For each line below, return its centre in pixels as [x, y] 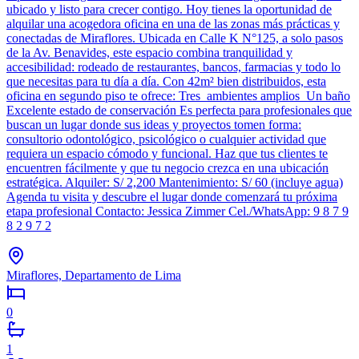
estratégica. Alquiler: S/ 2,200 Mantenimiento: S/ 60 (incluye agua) [175, 182]
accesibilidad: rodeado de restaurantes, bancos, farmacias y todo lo [173, 67]
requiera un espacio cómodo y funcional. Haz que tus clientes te [167, 153]
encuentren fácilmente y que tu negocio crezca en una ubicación [167, 167]
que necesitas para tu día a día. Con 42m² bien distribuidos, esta [166, 81]
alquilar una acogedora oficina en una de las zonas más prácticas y [173, 23]
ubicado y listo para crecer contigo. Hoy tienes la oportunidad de [169, 9]
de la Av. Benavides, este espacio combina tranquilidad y [149, 52]
